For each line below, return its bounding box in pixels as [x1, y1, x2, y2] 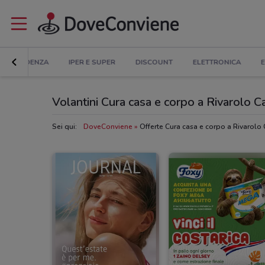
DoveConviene [83, 122, 132, 131]
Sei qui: [52, 122, 77, 131]
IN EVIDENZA [4, 57, 49, 67]
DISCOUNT [135, 57, 173, 67]
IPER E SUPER [69, 57, 116, 67]
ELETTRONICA [192, 57, 241, 67]
